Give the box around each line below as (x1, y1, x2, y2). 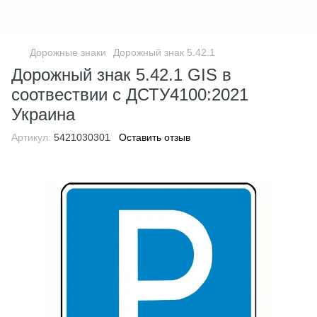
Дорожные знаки (30, 47, 106, 58)
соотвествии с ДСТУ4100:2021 (11, 85, 248, 104)
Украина (11, 105, 75, 124)
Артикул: (11, 132, 51, 143)
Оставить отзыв (119, 132, 190, 143)
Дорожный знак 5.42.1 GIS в (11, 65, 231, 84)
